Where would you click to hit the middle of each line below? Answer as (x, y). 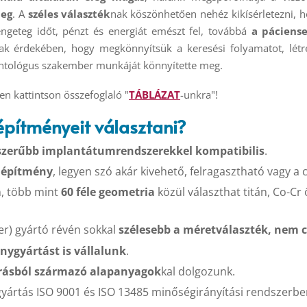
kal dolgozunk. (198, 271)
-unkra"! (199, 94)
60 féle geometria (106, 192)
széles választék (69, 13)
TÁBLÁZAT (155, 94)
